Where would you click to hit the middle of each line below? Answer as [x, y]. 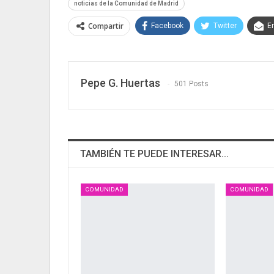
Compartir [106, 26]
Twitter [225, 26]
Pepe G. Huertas [120, 83]
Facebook [167, 26]
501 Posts [191, 84]
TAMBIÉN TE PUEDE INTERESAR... [154, 154]
